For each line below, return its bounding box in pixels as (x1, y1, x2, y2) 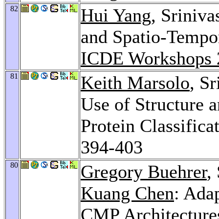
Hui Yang (81, 4, 151, 25)
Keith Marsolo (81, 72, 190, 93)
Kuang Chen (81, 182, 174, 203)
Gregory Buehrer (81, 161, 207, 182)
